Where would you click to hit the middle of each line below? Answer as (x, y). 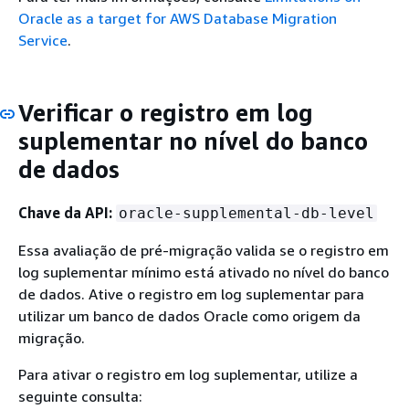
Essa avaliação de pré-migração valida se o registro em (204, 250)
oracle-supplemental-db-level (246, 213)
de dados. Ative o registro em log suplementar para (191, 294)
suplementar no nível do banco (193, 141)
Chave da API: (65, 212)
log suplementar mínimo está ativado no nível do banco (204, 272)
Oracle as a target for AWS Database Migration (178, 18)
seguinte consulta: (80, 396)
